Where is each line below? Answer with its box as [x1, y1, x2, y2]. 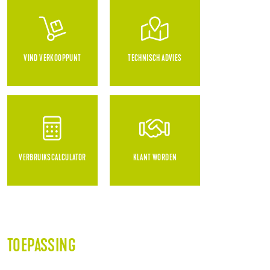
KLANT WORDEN [133, 154, 177, 163]
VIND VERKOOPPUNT [24, 54, 81, 64]
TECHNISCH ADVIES [128, 54, 182, 64]
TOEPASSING [7, 237, 76, 257]
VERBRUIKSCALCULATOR [19, 154, 86, 163]
